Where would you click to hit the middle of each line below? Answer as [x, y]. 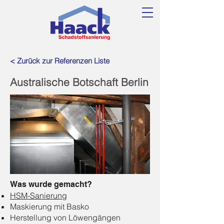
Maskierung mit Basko [49, 206]
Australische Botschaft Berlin [79, 82]
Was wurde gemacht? [51, 184]
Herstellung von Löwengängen [65, 217]
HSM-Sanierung [38, 195]
